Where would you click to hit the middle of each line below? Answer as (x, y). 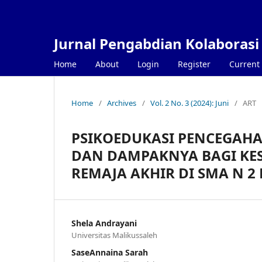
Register (194, 64)
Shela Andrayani (104, 223)
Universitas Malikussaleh (114, 235)
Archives (122, 103)
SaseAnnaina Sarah (110, 252)
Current (244, 64)
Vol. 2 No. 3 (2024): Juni (189, 103)
